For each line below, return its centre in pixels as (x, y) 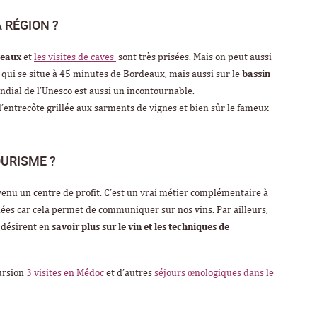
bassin (256, 74)
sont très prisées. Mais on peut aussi (194, 57)
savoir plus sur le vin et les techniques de (140, 227)
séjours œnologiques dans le (214, 273)
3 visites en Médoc (65, 273)
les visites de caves (75, 57)
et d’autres (129, 273)
